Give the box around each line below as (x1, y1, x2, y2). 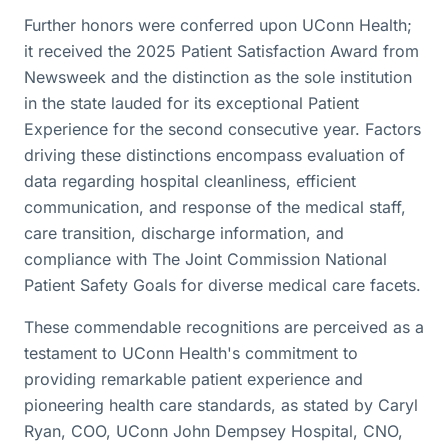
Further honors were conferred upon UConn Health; (24, 15, 412, 35)
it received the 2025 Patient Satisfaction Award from (24, 41, 419, 61)
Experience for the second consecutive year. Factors (24, 119, 421, 139)
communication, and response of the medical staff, (24, 197, 406, 217)
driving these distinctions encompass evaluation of (24, 145, 405, 165)
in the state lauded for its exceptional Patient (24, 93, 359, 113)
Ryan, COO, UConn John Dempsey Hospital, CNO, (24, 421, 403, 441)
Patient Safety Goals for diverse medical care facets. (24, 275, 421, 295)
